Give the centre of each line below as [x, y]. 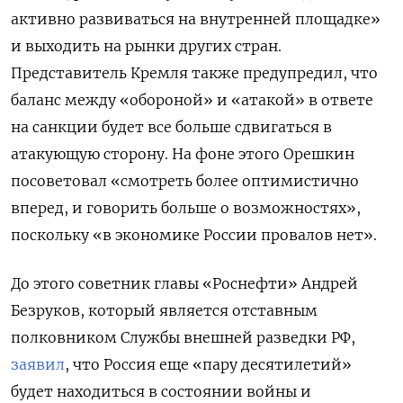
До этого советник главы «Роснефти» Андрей [184, 284]
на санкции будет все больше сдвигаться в [171, 127]
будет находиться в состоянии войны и [161, 392]
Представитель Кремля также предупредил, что [194, 73]
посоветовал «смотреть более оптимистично [185, 181]
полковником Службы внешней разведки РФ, [183, 338]
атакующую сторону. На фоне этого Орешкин [183, 154]
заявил [38, 365]
